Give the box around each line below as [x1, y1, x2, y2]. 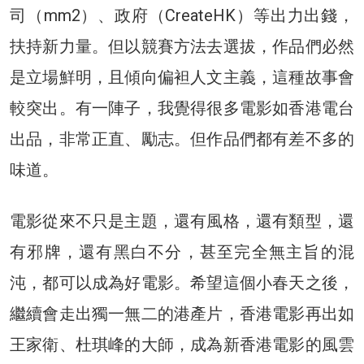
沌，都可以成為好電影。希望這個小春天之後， [10, 272, 354, 292]
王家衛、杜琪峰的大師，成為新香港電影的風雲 [10, 334, 354, 354]
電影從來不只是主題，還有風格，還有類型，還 [10, 210, 354, 231]
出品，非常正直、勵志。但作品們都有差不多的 [10, 128, 354, 149]
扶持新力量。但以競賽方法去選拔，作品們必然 [10, 36, 354, 56]
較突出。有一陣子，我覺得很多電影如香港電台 [10, 97, 354, 118]
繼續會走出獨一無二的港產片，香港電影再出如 [10, 303, 354, 323]
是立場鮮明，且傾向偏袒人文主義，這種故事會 [10, 67, 354, 87]
